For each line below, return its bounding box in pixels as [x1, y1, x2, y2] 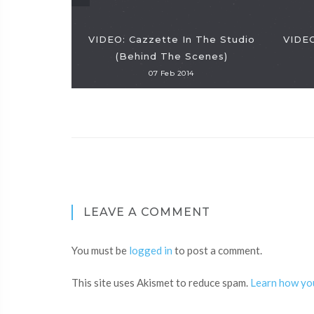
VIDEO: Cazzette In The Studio [88, 34, 255, 45]
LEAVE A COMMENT [83, 205, 210, 219]
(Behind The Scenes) [115, 50, 228, 62]
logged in [129, 244, 172, 257]
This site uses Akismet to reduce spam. [71, 276, 250, 289]
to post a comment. [172, 244, 262, 257]
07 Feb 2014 [149, 69, 194, 78]
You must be [71, 244, 129, 257]
